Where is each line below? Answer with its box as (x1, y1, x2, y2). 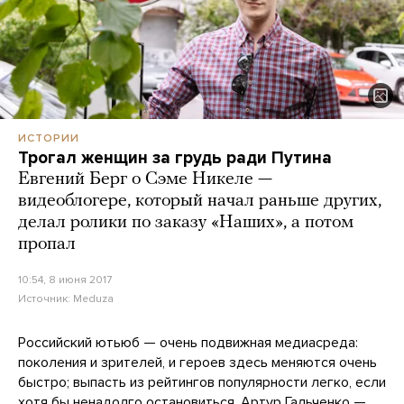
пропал (18, 234, 76, 253)
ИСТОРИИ (18, 131, 79, 144)
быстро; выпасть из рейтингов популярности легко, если (18, 372, 386, 391)
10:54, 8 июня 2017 (18, 272, 112, 286)
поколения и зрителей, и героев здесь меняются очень (18, 353, 377, 372)
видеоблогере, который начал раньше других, (18, 191, 381, 210)
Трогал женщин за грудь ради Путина (18, 147, 332, 168)
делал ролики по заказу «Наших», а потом (18, 213, 353, 232)
